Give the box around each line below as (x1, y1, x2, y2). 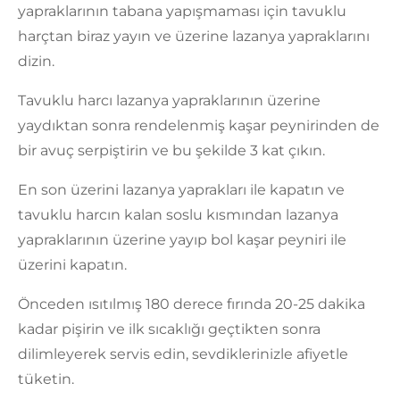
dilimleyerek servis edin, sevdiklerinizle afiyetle (18, 346, 348, 363)
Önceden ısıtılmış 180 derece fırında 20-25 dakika (18, 296, 365, 313)
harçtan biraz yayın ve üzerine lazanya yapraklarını (18, 28, 370, 46)
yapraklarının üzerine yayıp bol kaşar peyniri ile (18, 231, 346, 249)
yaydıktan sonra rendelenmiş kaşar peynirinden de (18, 117, 379, 135)
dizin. (18, 53, 54, 71)
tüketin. (18, 371, 74, 388)
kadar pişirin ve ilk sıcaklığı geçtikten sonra (18, 321, 321, 338)
